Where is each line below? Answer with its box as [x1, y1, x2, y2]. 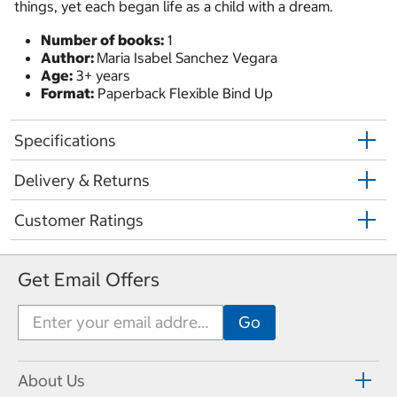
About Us [18, 370, 85, 392]
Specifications [14, 129, 116, 151]
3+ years [73, 66, 130, 85]
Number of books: [41, 31, 164, 50]
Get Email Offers [18, 267, 160, 292]
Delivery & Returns [14, 169, 150, 191]
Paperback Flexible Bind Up [94, 84, 273, 103]
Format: [41, 84, 94, 103]
